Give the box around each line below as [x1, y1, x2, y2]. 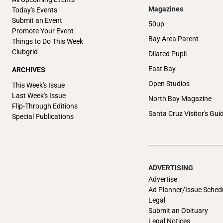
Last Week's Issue [12, 91, 66, 100]
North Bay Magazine [148, 94, 212, 103]
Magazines [148, 4, 183, 13]
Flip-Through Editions [12, 102, 78, 110]
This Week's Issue [12, 81, 65, 89]
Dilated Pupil [148, 49, 187, 58]
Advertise [148, 175, 177, 183]
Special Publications [12, 112, 74, 120]
